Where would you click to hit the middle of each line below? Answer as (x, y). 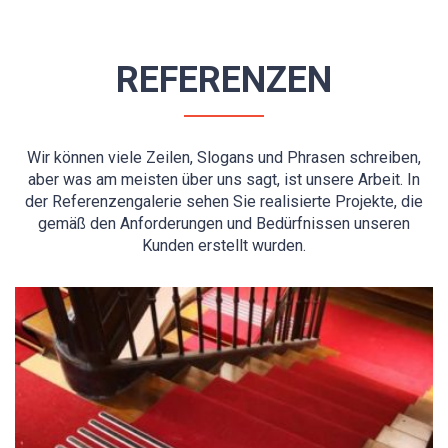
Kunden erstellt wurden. (224, 246)
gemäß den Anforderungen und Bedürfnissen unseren (224, 224)
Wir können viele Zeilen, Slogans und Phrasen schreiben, (224, 158)
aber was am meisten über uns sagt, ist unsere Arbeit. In (224, 180)
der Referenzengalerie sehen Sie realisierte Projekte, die (224, 202)
